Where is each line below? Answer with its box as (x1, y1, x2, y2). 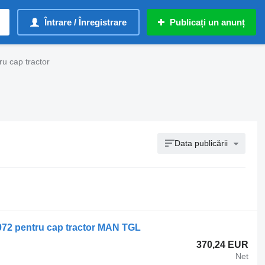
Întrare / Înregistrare (44, 17, 127, 27)
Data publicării (174, 138, 228, 148)
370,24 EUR (196, 240, 249, 250)
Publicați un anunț (170, 17, 245, 27)
